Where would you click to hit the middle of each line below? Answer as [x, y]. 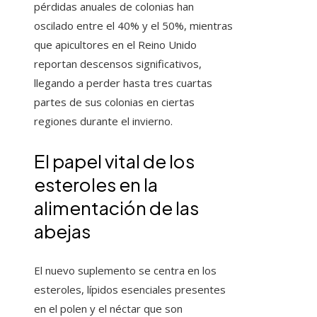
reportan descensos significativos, [118, 64]
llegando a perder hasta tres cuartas [123, 83]
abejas [62, 231]
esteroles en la [96, 185]
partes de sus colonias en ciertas [114, 102]
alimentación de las [116, 208]
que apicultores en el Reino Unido [115, 45]
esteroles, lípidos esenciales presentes [130, 290]
